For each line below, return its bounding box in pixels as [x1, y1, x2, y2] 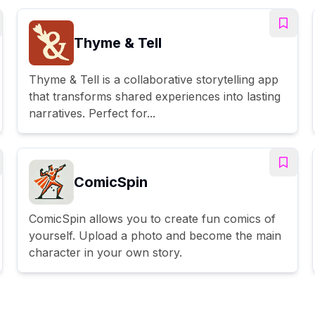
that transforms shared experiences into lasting [29, 89, 281, 103]
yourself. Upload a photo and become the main [29, 228, 281, 243]
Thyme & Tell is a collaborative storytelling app [29, 72, 278, 86]
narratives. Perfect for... [29, 105, 155, 120]
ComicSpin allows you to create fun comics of [29, 211, 276, 226]
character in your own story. [29, 245, 182, 259]
